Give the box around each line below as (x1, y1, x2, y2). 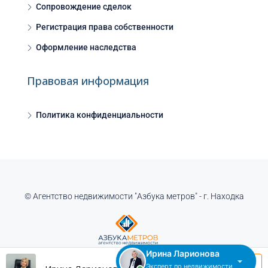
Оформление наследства (36, 42, 136, 53)
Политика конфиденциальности (36, 110, 163, 120)
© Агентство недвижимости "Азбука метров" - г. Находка (24, 191, 244, 202)
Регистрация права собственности (36, 22, 173, 32)
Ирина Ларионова (146, 248, 220, 258)
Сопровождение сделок (36, 2, 132, 12)
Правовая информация (27, 74, 149, 89)
